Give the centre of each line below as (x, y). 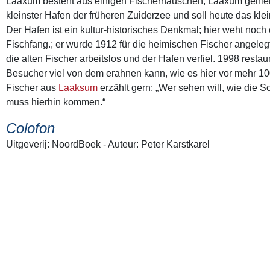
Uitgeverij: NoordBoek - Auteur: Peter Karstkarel (108, 145)
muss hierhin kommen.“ (56, 102)
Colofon (30, 128)
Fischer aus (32, 88)
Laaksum (78, 88)
